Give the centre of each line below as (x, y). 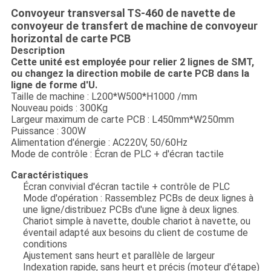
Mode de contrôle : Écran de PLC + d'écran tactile (117, 154)
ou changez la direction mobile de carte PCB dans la (130, 74)
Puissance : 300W (48, 131)
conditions (45, 244)
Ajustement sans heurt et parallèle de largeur (119, 256)
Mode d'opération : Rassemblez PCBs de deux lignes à (138, 198)
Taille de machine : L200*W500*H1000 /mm (104, 97)
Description (38, 51)
